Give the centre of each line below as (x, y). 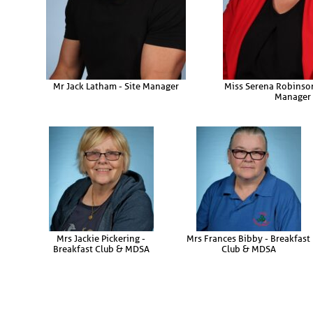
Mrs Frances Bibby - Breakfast (248, 238)
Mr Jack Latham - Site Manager (116, 87)
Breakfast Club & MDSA (101, 249)
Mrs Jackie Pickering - (101, 238)
